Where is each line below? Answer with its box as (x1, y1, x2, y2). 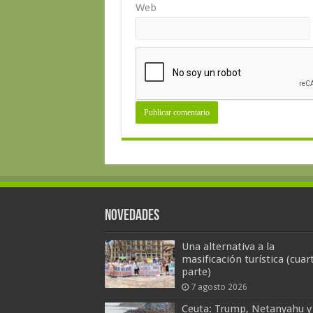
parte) (181, 265, 211, 278)
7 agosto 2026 (190, 282, 247, 292)
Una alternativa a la (181, 240, 275, 253)
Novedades (104, 208, 159, 224)
